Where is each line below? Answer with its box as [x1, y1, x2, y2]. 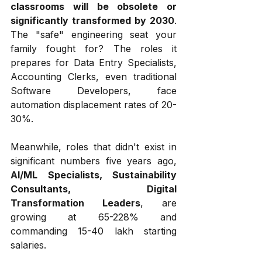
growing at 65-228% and [11, 211, 177, 223]
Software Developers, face [11, 85, 177, 96]
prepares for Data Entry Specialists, [11, 57, 177, 68]
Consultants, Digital [11, 183, 177, 195]
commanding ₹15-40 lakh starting [11, 225, 177, 237]
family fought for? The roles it [11, 43, 177, 54]
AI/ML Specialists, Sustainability [11, 169, 177, 181]
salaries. [11, 239, 46, 251]
